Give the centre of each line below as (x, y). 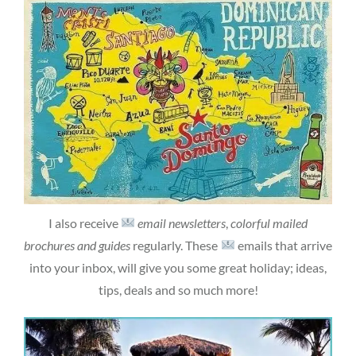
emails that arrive (283, 245)
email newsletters (181, 222)
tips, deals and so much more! (178, 289)
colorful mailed (269, 222)
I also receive (84, 222)
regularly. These (176, 245)
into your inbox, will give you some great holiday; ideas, (178, 267)
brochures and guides (77, 245)
